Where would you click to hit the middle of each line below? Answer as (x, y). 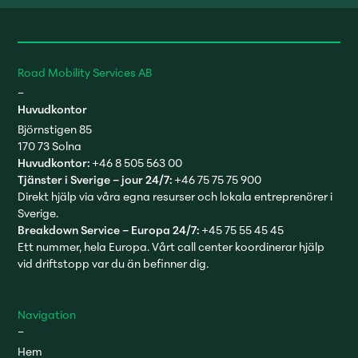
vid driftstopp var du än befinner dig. (113, 263)
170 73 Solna (50, 146)
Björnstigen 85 (55, 129)
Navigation (47, 314)
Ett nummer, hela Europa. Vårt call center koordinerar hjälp (171, 247)
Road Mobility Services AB (85, 72)
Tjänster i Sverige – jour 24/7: (96, 179)
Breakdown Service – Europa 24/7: (110, 230)
